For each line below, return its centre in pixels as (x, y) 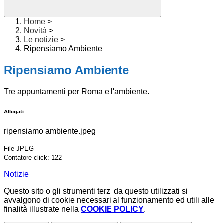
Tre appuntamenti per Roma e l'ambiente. (77, 92)
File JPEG (19, 149)
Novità (35, 31)
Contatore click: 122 (33, 158)
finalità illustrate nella (42, 209)
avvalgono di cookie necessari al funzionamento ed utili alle (109, 200)
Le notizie (41, 40)
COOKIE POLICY (112, 209)
